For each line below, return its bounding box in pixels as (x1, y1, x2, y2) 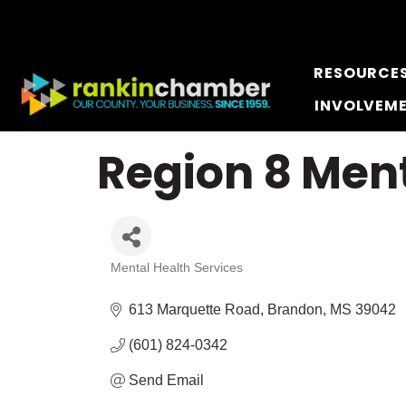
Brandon (267, 302, 323, 317)
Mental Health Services (111, 261, 243, 275)
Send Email (129, 372, 204, 388)
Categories (110, 268, 215, 294)
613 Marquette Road (129, 302, 260, 317)
